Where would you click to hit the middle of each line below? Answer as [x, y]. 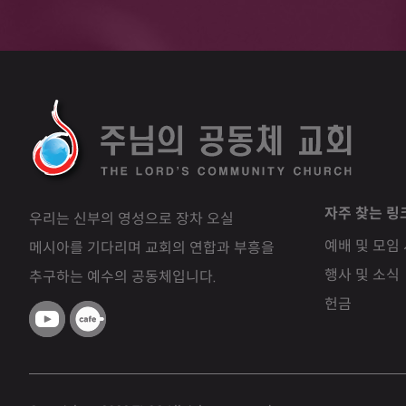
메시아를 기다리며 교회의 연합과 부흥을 [152, 248]
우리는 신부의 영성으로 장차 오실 [131, 219]
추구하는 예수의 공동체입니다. [123, 277]
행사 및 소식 [362, 275]
